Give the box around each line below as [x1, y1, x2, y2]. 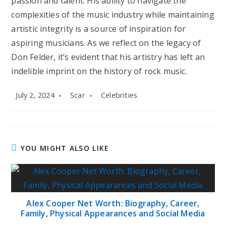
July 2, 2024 [16, 90, 54, 100]
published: [11, 98, 44, 108]
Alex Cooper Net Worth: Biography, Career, [26, 197, 200, 209]
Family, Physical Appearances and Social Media [21, 207, 205, 219]
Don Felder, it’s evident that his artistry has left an [11, 51, 205, 63]
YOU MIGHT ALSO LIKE [20, 143, 109, 153]
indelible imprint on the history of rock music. [11, 65, 187, 77]
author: [65, 98, 89, 108]
